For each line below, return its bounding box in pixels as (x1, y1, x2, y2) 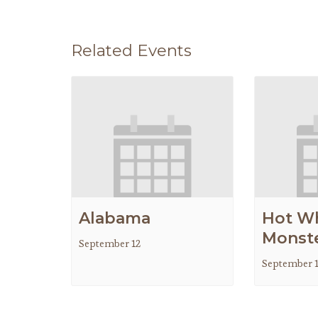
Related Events (70, 40, 192, 60)
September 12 (78, 237, 141, 251)
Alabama (78, 209, 150, 229)
